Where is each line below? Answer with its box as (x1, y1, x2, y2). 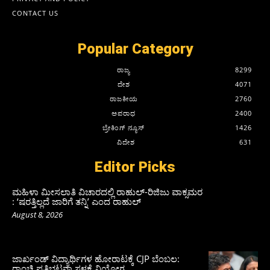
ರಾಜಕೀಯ (109, 93, 138, 103)
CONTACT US (12, 8, 58, 17)
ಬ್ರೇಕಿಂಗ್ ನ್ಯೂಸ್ (102, 122, 145, 132)
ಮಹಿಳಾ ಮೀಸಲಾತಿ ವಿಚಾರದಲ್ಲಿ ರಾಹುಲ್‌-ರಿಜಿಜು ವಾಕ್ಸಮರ (12, 185, 202, 198)
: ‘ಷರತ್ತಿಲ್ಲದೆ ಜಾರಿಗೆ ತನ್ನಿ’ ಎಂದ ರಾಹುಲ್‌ (12, 195, 141, 207)
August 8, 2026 (12, 209, 63, 220)
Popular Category (77, 40, 193, 57)
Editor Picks (95, 158, 175, 175)
